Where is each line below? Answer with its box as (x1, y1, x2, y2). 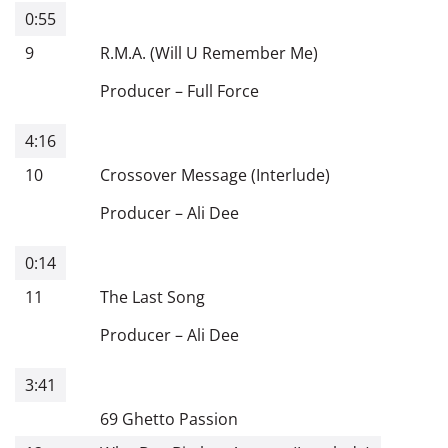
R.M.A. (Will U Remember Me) (100, 41, 318, 64)
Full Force (187, 79, 259, 102)
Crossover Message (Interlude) (100, 163, 330, 186)
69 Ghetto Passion (100, 407, 238, 430)
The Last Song (100, 285, 205, 308)
